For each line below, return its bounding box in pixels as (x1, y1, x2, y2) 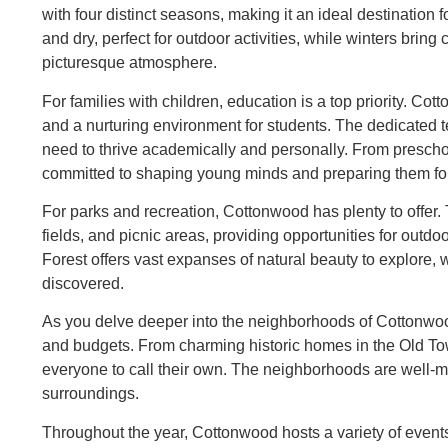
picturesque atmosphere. (42, 54, 217, 72)
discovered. (42, 274, 124, 292)
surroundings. (42, 385, 139, 403)
